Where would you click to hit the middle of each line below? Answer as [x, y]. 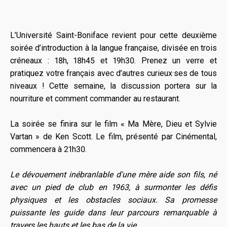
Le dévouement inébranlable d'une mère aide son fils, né [113, 175]
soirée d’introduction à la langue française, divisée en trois [113, 48]
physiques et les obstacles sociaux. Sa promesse [113, 200]
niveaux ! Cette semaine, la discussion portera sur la [113, 86]
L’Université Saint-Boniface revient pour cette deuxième [113, 35]
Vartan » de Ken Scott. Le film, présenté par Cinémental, [113, 137]
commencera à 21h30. [48, 149]
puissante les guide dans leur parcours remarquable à [113, 213]
